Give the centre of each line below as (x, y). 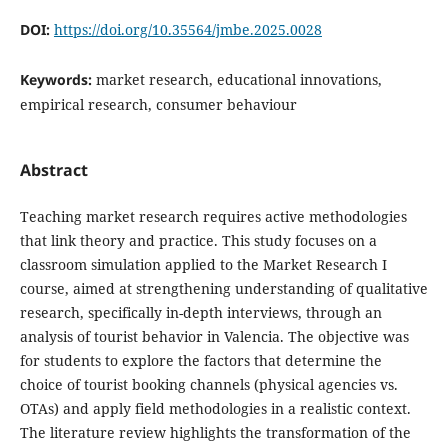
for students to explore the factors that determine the (200, 361)
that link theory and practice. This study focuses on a (198, 241)
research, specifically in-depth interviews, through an (200, 313)
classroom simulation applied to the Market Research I (203, 265)
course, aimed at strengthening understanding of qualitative (223, 289)
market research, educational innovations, (238, 80)
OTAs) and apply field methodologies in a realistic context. (215, 409)
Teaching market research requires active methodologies (213, 217)
